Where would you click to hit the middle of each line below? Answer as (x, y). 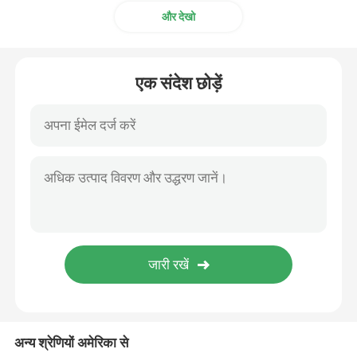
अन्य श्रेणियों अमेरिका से (71, 342)
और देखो (178, 16)
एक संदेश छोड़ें (178, 83)
